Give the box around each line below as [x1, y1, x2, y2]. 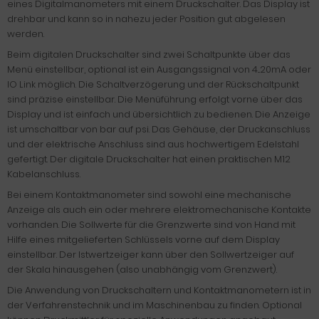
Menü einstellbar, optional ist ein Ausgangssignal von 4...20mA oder [7, 63, 311, 76]
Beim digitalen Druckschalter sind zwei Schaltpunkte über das [7, 48, 291, 61]
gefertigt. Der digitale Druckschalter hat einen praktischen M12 [7, 152, 291, 166]
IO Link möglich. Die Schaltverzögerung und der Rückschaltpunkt [7, 78, 299, 91]
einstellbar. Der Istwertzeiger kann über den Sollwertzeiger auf [7, 248, 294, 261]
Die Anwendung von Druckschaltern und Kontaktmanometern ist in [7, 283, 311, 297]
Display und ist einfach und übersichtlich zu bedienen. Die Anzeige [7, 108, 310, 121]
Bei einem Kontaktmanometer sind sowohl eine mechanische [7, 188, 291, 202]
